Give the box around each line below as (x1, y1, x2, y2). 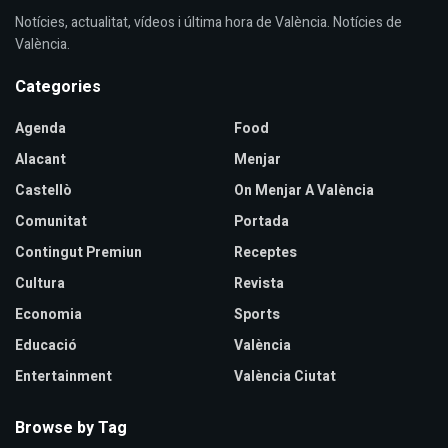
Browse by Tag (15, 415, 127, 440)
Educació (15, 334, 77, 356)
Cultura (15, 272, 65, 294)
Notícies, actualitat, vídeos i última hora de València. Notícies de (15, 11, 402, 33)
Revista (234, 272, 284, 294)
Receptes (234, 241, 297, 263)
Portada (234, 210, 289, 232)
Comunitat (15, 210, 87, 232)
